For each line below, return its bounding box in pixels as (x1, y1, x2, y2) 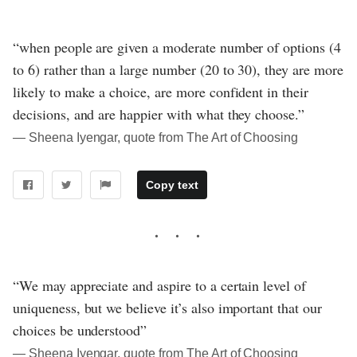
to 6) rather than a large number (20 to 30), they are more (13, 60, 343, 80)
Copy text (145, 178, 198, 192)
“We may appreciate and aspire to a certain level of (13, 276, 307, 296)
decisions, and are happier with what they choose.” (13, 104, 305, 124)
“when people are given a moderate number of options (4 (13, 37, 341, 57)
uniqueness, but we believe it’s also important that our (13, 298, 322, 318)
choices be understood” (13, 320, 147, 340)
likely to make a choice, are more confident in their (13, 82, 308, 102)
